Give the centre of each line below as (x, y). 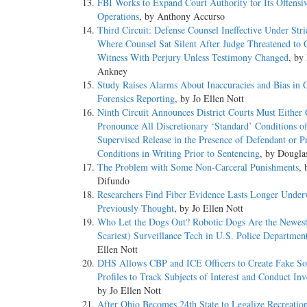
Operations (118, 16)
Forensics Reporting (136, 99)
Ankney (112, 71)
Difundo (113, 181)
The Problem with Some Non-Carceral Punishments (198, 167)
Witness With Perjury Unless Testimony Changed (193, 58)
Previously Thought (136, 208)
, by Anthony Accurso (182, 16)
